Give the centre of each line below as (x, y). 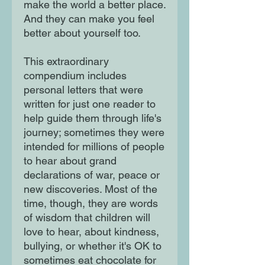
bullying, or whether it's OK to (93, 246)
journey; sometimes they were (94, 132)
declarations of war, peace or (92, 175)
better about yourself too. (82, 33)
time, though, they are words (91, 203)
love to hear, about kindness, (91, 232)
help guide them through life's (93, 118)
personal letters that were (83, 90)
